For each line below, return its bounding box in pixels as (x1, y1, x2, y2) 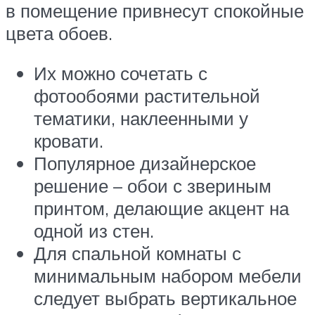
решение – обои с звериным (34, 174, 271, 198)
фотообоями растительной (34, 84, 260, 108)
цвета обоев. (6, 21, 112, 44)
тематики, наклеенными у (34, 107, 248, 130)
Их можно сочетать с (34, 62, 207, 85)
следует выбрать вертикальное (34, 287, 297, 310)
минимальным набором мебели (34, 264, 302, 288)
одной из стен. (34, 219, 154, 243)
